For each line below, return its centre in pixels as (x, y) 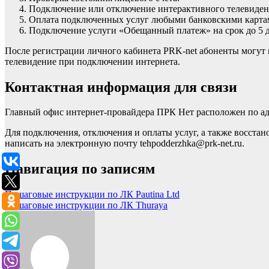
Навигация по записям (80, 169)
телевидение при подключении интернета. (92, 61)
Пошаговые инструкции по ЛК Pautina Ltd (92, 195)
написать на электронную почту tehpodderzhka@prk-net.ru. (125, 144)
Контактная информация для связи (121, 87)
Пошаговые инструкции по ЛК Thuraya (86, 205)
